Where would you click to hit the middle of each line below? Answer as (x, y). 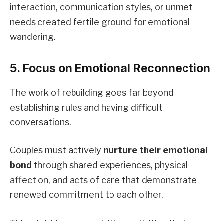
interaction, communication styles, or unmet (101, 7)
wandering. (33, 37)
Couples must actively (56, 150)
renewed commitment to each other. (87, 195)
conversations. (40, 122)
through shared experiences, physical (110, 165)
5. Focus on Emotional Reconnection (110, 68)
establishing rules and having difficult (86, 107)
